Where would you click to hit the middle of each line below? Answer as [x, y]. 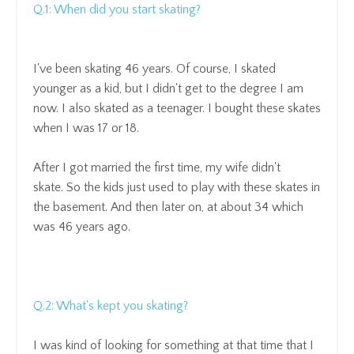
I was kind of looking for [99, 345]
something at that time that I [239, 345]
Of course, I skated [224, 68]
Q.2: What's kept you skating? [111, 305]
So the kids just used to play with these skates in [193, 187]
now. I [51, 108]
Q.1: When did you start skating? [117, 9]
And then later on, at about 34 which [205, 207]
